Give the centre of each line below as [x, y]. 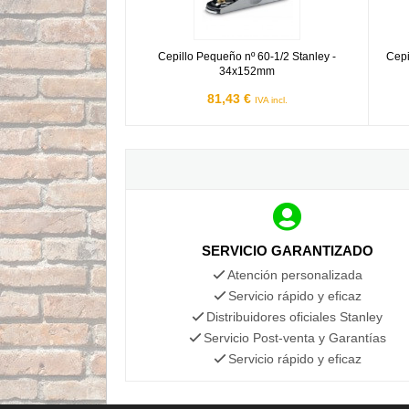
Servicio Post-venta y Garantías [294, 337]
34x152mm [247, 71]
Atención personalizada [294, 274]
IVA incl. [271, 100]
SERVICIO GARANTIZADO [287, 250]
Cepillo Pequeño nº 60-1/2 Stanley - [247, 56]
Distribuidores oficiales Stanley [295, 316]
